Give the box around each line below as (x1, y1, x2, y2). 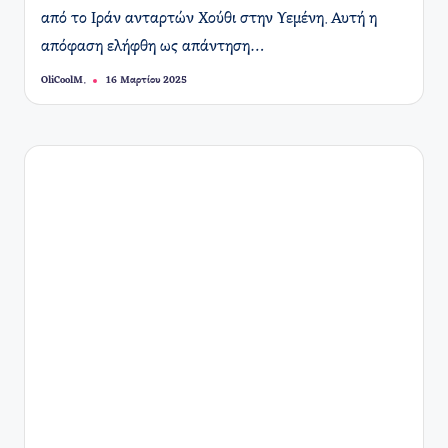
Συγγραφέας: (40, 79, 100, 91)
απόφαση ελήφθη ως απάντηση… (41, 38, 265, 55)
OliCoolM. (41, 74, 86, 86)
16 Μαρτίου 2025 (106, 75, 187, 87)
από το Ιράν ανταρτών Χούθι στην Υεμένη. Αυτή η (41, 10, 377, 27)
